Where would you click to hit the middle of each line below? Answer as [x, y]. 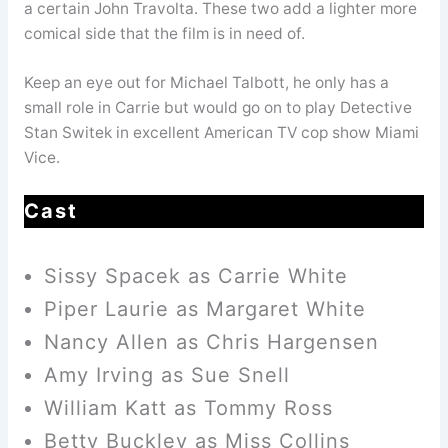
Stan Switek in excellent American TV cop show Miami [221, 133]
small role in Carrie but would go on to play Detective [217, 108]
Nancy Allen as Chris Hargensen [211, 342]
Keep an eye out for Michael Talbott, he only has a [206, 83]
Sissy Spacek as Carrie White [195, 276]
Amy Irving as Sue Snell [166, 375]
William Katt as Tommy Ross [188, 408]
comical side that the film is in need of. [164, 33]
